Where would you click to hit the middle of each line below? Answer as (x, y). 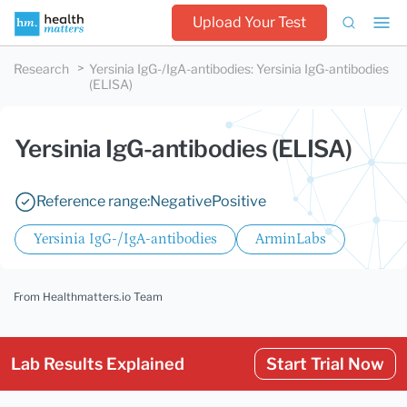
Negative (181, 201)
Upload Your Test (249, 22)
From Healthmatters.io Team (88, 297)
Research (41, 69)
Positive (239, 201)
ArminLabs (291, 239)
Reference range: (93, 201)
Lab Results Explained (98, 364)
